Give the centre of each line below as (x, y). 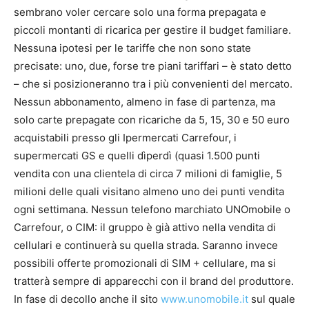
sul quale (272, 299)
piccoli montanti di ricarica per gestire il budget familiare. (152, 30)
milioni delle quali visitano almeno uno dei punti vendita (149, 192)
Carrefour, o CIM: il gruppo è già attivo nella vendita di (145, 228)
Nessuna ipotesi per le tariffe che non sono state (132, 48)
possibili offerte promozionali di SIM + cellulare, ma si (145, 263)
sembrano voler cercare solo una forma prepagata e (140, 12)
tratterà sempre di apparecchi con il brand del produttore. (154, 281)
